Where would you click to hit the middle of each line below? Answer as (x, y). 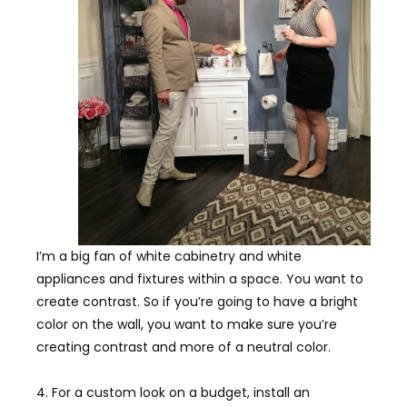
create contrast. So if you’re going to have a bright (197, 302)
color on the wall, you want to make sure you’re (187, 325)
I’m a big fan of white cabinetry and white (169, 257)
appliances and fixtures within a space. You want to (200, 279)
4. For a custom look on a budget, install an (173, 393)
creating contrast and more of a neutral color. (184, 347)
